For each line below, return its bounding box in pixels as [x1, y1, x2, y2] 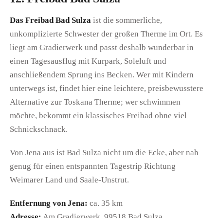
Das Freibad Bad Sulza [10, 16, 91, 25]
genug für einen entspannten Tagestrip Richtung [10, 162, 176, 171]
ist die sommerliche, [91, 16, 162, 25]
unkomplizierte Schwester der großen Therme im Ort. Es [10, 29, 203, 39]
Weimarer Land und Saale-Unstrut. [10, 175, 129, 185]
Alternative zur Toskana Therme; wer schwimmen [10, 97, 181, 107]
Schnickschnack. [10, 125, 68, 134]
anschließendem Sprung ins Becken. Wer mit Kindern [10, 70, 194, 80]
